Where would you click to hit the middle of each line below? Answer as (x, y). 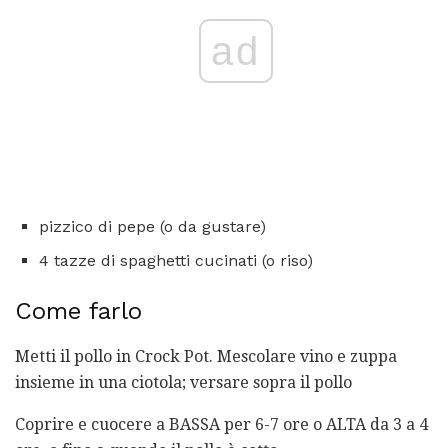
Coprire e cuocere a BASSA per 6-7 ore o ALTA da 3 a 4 (221, 424)
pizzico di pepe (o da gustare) (152, 226)
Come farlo (78, 310)
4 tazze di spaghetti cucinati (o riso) (176, 260)
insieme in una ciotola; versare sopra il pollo (183, 382)
